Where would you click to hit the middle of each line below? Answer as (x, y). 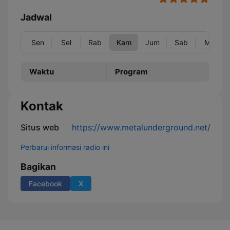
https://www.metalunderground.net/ (141, 127)
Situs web (40, 127)
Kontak (42, 106)
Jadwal (36, 17)
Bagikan (38, 167)
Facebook (45, 184)
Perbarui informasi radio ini (65, 147)
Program (131, 72)
